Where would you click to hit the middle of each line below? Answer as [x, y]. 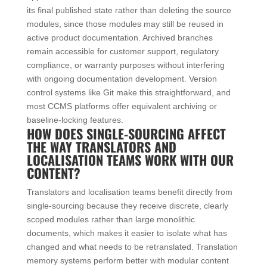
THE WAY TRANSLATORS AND [101, 146]
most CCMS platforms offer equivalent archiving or [122, 106]
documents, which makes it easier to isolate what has [127, 233]
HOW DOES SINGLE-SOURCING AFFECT [126, 133]
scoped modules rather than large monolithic [111, 219]
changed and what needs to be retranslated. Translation [132, 246]
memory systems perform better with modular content [128, 260]
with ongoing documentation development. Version [122, 78]
